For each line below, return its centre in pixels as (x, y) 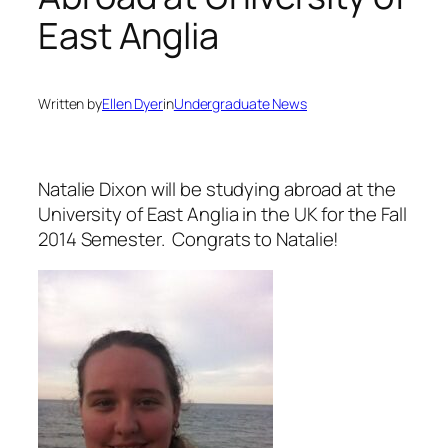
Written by (70, 103)
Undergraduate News (240, 103)
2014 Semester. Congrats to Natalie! (189, 238)
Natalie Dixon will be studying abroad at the (217, 188)
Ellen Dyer (132, 103)
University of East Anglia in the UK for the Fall (223, 213)
